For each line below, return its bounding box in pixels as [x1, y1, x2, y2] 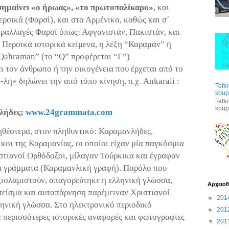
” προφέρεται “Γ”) [65, 52, 130, 61]
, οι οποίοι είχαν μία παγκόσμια [72, 139, 184, 149]
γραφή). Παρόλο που [91, 163, 167, 173]
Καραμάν [128, 39, 161, 49]
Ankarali [143, 76, 175, 86]
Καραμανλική [43, 163, 91, 173]
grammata [55, 107, 95, 118]
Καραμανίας [29, 139, 72, 149]
